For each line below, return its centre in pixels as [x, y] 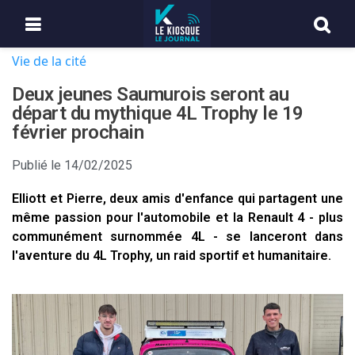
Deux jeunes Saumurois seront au [151, 94]
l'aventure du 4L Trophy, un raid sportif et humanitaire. [172, 256]
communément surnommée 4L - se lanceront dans [177, 237]
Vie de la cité [49, 61]
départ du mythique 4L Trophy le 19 [158, 113]
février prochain [78, 132]
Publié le [36, 165]
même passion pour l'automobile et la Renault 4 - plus [177, 218]
